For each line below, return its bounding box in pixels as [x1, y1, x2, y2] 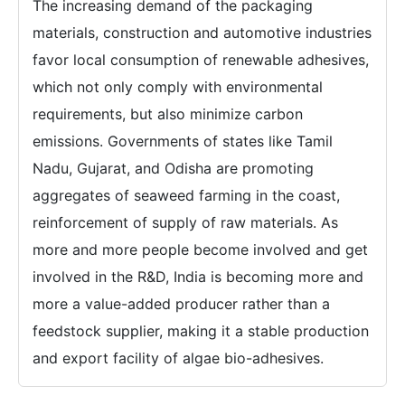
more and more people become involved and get [33, 240, 368, 259]
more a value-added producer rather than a [33, 295, 330, 314]
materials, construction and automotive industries [33, 24, 372, 42]
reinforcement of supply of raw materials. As [33, 213, 338, 232]
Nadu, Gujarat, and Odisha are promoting [33, 159, 314, 178]
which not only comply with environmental [33, 78, 323, 97]
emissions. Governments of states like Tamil [33, 132, 333, 151]
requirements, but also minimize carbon [33, 105, 303, 124]
